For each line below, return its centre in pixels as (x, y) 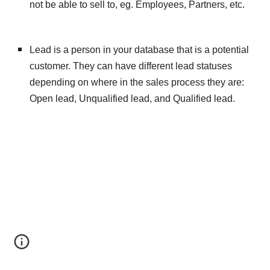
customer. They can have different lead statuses (131, 66)
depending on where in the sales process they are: (137, 82)
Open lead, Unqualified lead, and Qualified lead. (133, 99)
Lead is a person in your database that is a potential (140, 50)
